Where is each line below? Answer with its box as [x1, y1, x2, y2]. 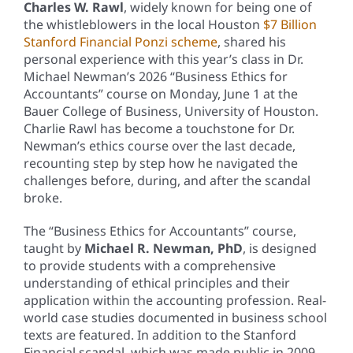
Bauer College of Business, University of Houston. [23, 102, 318, 121]
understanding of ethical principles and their [23, 274, 290, 292]
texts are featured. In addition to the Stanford [23, 326, 296, 344]
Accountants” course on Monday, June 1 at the [23, 85, 298, 103]
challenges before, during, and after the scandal [23, 172, 310, 190]
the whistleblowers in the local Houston [23, 16, 263, 34]
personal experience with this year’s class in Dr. [23, 50, 303, 69]
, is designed [242, 240, 317, 258]
